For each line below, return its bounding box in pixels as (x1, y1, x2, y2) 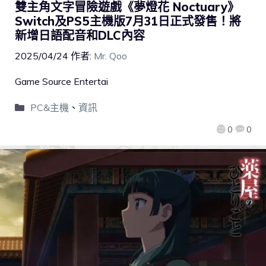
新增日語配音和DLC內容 (15, 28, 145, 43)
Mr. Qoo (94, 50, 127, 62)
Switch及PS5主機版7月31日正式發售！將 (15, 14, 241, 29)
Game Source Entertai (15, 75, 108, 88)
